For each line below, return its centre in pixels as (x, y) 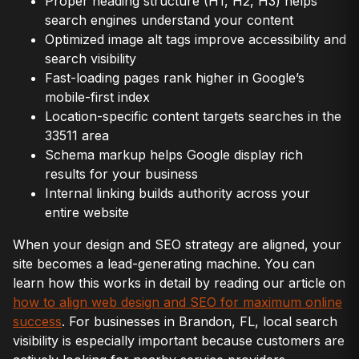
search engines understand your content (169, 20)
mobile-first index (97, 97)
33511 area (77, 135)
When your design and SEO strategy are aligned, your (177, 244)
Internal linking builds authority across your (177, 193)
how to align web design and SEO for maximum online (177, 302)
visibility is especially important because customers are (179, 340)
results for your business (121, 173)
